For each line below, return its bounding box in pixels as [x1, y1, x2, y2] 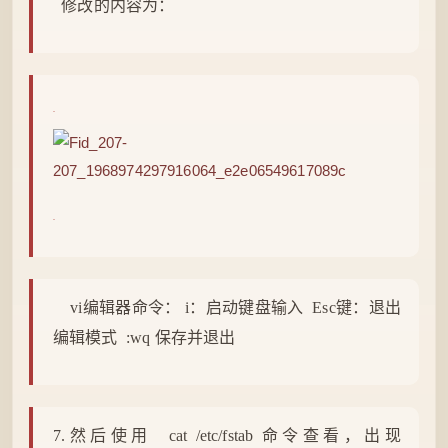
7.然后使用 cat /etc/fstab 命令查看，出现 [53, 427, 401, 444]
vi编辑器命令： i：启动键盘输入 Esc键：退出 [61, 299, 401, 316]
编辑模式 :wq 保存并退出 [53, 329, 236, 346]
